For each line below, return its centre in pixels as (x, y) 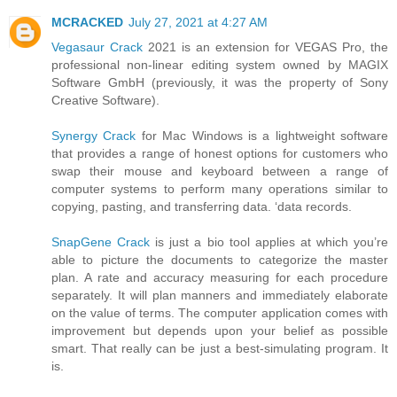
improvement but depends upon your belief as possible (220, 331)
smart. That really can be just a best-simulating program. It (220, 349)
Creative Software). (105, 101)
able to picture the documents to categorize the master (220, 260)
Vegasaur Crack (97, 47)
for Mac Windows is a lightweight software (262, 136)
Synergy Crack (94, 136)
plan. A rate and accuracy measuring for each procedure (220, 278)
